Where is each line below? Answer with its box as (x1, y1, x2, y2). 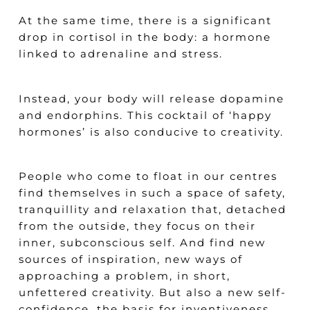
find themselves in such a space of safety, (18, 186, 286, 199)
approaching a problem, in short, (18, 269, 230, 282)
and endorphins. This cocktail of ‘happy (18, 108, 272, 122)
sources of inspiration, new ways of (18, 253, 243, 266)
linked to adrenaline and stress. (18, 47, 223, 60)
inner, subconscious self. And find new (18, 236, 266, 249)
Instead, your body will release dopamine (18, 91, 284, 105)
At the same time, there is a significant (18, 14, 272, 27)
